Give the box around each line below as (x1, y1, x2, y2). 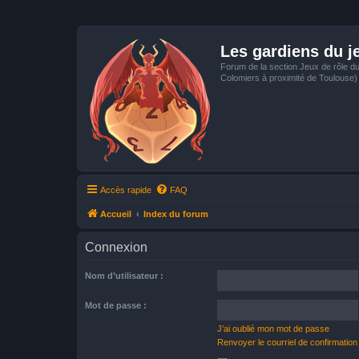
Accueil (100, 209, 131, 219)
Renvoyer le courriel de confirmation (217, 337, 357, 347)
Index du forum (143, 209, 208, 219)
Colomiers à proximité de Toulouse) (220, 73, 357, 83)
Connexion (85, 240, 147, 254)
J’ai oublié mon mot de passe (217, 324, 329, 333)
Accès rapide (100, 185, 151, 195)
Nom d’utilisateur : (85, 271, 163, 280)
